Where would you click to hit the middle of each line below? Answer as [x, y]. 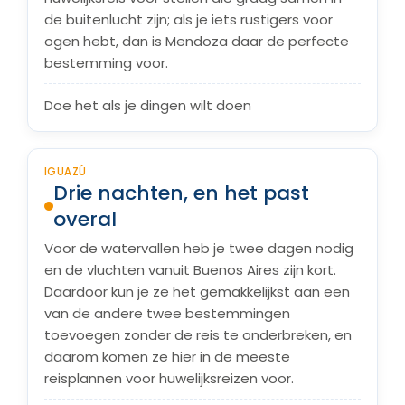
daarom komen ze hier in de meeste [167, 357]
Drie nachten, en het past [181, 193]
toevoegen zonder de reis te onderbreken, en [198, 335]
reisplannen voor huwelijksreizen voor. [169, 378]
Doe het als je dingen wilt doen [148, 105]
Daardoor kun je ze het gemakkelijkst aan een [197, 292]
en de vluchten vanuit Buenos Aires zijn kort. [190, 270]
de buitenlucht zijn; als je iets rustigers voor [188, 19]
